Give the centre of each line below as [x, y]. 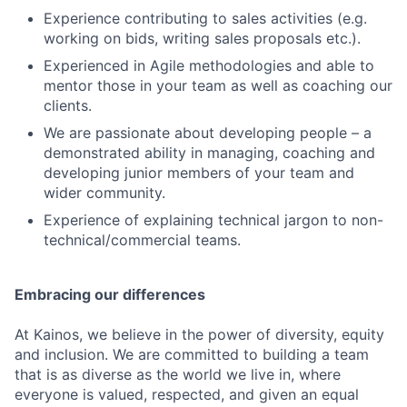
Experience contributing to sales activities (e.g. [205, 18]
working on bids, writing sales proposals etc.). [202, 38]
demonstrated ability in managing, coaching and [209, 152]
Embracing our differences [110, 294]
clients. [68, 105]
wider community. [104, 192]
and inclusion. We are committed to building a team [192, 354]
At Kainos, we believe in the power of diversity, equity [199, 334]
